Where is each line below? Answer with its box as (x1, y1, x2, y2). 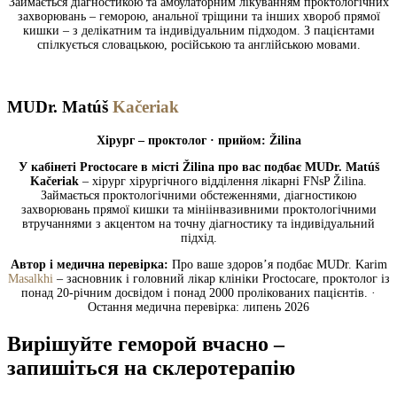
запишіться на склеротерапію (7, 355, 295, 379)
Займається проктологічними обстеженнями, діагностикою (41, 188, 356, 202)
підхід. (180, 230, 217, 245)
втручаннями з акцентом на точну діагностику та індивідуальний (22, 216, 375, 230)
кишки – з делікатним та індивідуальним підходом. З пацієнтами (22, 24, 375, 38)
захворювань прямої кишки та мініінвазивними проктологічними (20, 202, 377, 216)
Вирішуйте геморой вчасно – (7, 331, 284, 355)
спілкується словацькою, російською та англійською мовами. (36, 38, 361, 52)
